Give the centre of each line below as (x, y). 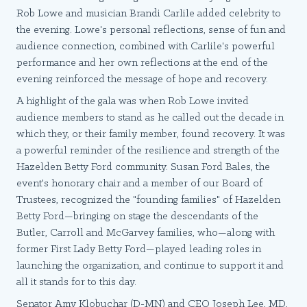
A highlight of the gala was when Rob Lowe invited (133, 102)
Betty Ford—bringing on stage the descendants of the (137, 217)
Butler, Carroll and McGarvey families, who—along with (146, 233)
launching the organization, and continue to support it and (150, 266)
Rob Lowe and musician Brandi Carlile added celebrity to (149, 14)
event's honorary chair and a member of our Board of (139, 184)
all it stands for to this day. (79, 283)
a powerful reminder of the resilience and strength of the (148, 151)
